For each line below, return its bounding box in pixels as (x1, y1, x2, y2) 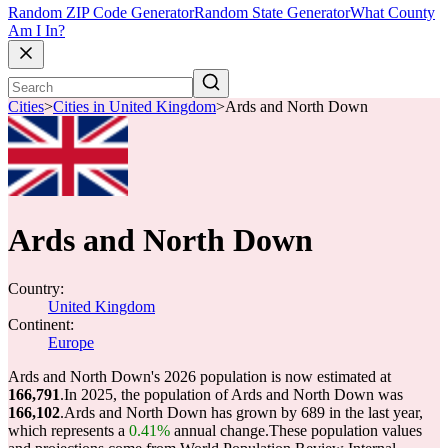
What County (350, 4, 435, 22)
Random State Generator (194, 4, 350, 22)
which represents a (8, 422, 129, 439)
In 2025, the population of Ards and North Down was (64, 386, 403, 403)
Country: (8, 280, 64, 297)
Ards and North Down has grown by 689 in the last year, (64, 404, 423, 421)
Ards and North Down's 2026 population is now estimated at (8, 368, 391, 385)
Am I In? (8, 22, 65, 40)
